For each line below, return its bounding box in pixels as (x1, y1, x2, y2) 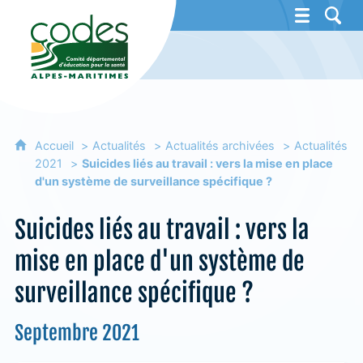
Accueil (34, 139, 77, 152)
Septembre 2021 (14, 321, 139, 345)
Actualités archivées (164, 139, 275, 152)
